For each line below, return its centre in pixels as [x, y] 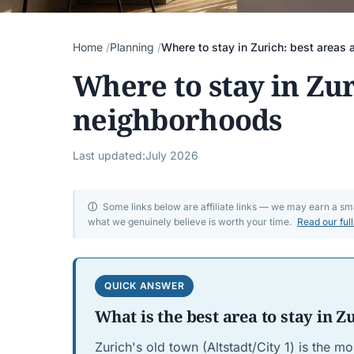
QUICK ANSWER [145, 286]
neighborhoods [177, 120]
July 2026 [172, 155]
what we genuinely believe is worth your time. [191, 222]
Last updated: [109, 155]
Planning [132, 47]
